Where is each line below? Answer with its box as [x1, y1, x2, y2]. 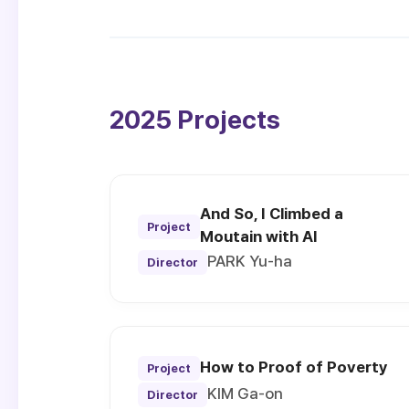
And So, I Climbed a [200, 204, 343, 224]
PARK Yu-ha [207, 252, 292, 271]
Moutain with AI [200, 227, 318, 246]
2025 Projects [110, 104, 280, 136]
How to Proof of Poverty [200, 358, 388, 377]
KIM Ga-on [207, 384, 283, 404]
